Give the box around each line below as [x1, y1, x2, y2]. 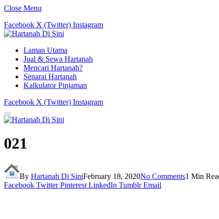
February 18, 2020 [83, 172, 140, 180]
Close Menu [4, 4, 42, 12]
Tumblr [119, 180, 141, 189]
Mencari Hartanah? [23, 64, 83, 72]
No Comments [140, 172, 185, 180]
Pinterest [60, 180, 87, 189]
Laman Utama [23, 46, 67, 54]
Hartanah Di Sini [31, 172, 83, 180]
